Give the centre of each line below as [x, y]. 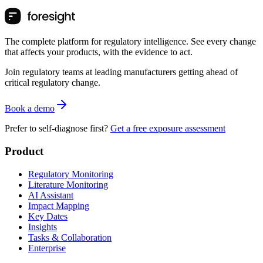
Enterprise [47, 248]
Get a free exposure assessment [168, 129]
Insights [43, 227]
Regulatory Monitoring [71, 174]
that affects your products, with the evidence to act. [99, 52]
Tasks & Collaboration [70, 237]
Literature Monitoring [68, 184]
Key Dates [48, 216]
